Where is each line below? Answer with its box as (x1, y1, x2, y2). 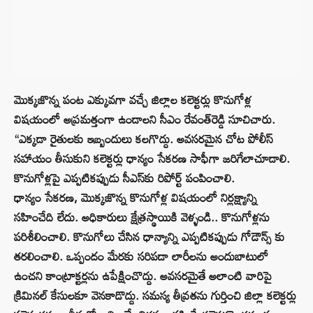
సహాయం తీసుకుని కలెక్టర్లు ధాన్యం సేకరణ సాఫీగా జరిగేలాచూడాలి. (14, 147, 290, 170)
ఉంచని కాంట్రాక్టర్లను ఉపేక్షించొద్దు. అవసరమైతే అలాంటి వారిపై (14, 264, 272, 288)
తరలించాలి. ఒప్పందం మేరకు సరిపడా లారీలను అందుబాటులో (14, 245, 268, 268)
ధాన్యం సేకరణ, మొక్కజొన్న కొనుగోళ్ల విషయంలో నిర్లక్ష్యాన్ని (14, 186, 257, 210)
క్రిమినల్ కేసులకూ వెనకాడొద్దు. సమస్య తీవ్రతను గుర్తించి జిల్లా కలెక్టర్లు (14, 284, 296, 307)
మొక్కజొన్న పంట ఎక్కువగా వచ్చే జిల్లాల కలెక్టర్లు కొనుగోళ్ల (14, 88, 252, 112)
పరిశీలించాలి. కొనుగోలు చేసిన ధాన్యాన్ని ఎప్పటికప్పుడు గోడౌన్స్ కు (14, 225, 285, 249)
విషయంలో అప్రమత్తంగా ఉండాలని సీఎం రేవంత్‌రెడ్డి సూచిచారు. (14, 108, 275, 131)
